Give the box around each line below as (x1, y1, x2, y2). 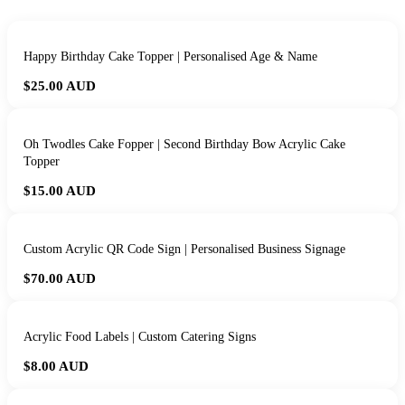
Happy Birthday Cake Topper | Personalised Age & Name (24, 50, 317, 63)
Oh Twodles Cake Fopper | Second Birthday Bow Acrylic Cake (24, 137, 345, 151)
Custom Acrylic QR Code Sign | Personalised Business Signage (24, 242, 345, 256)
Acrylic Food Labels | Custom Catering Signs (24, 330, 256, 344)
